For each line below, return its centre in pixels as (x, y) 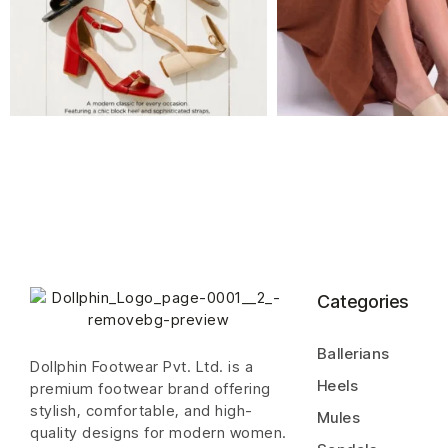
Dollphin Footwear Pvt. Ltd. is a (141, 366)
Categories (362, 301)
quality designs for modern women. (158, 432)
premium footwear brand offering (150, 388)
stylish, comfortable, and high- (141, 410)
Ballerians (353, 353)
